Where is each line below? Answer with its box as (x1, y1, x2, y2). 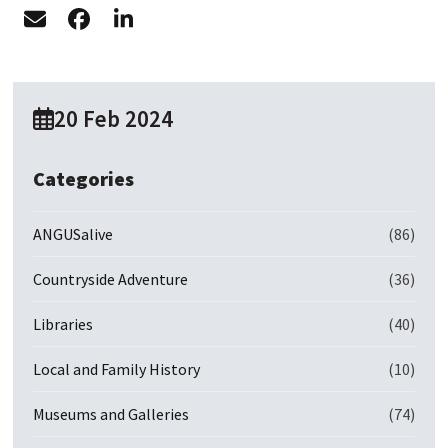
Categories (33, 166, 135, 191)
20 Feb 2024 (53, 104, 173, 133)
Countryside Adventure (33, 269, 189, 289)
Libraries (33, 314, 94, 334)
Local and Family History (33, 359, 201, 379)
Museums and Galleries (33, 404, 190, 424)
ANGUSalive (33, 224, 114, 244)
